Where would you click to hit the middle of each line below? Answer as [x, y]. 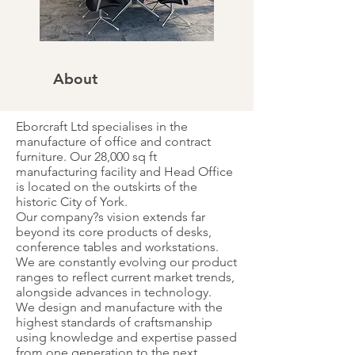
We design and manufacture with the [119, 307]
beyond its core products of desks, [114, 232]
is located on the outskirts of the [107, 187]
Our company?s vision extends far [111, 217]
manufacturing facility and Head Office [124, 172]
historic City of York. [72, 202]
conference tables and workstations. [117, 247]
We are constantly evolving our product [126, 262]
